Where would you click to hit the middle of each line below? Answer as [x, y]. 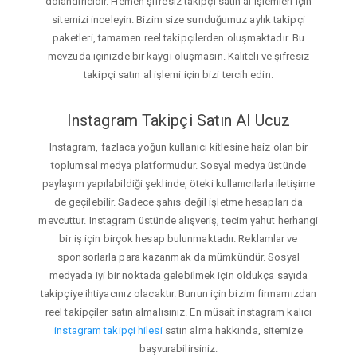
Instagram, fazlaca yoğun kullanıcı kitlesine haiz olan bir [178, 147]
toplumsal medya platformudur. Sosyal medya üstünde [178, 166]
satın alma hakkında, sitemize [232, 331]
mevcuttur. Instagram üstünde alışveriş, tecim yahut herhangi [178, 221]
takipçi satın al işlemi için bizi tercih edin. [178, 74]
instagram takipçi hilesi [108, 331]
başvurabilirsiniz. [178, 349]
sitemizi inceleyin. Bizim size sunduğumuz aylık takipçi [178, 19]
